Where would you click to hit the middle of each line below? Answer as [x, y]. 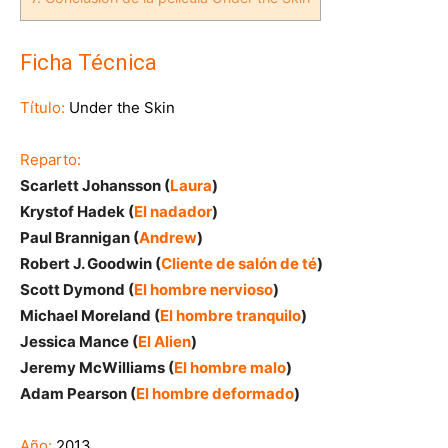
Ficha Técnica [88, 62]
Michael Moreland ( [90, 315]
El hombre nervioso [203, 289]
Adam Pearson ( [78, 393]
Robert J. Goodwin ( [90, 263]
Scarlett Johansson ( [95, 185]
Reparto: [50, 159]
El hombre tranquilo [230, 315]
